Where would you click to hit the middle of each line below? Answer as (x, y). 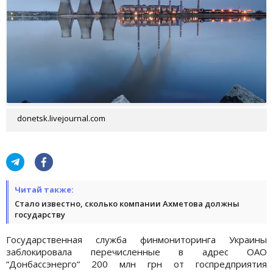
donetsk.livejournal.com (61, 118)
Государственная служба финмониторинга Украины (136, 239)
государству (40, 214)
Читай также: (44, 189)
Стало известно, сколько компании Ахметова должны (127, 203)
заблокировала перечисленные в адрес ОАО (136, 251)
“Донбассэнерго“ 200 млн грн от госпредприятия (136, 264)
